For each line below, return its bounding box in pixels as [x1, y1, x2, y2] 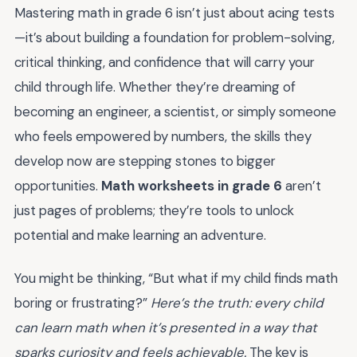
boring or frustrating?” [14, 294, 151, 312]
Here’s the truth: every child [151, 294, 324, 312]
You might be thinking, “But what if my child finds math [14, 269, 338, 288]
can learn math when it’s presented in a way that [14, 319, 317, 337]
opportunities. [14, 176, 101, 194]
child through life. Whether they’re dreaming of [14, 77, 296, 96]
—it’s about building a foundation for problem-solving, [14, 28, 335, 46]
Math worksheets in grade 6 [101, 176, 282, 194]
